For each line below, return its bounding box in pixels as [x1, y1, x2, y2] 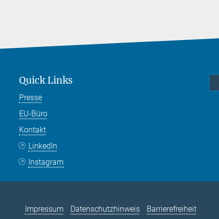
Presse [19, 93, 42, 103]
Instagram [28, 157, 64, 167]
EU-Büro [19, 109, 47, 119]
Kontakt [19, 125, 46, 135]
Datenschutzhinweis [70, 204, 140, 214]
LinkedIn [28, 141, 58, 151]
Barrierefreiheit [147, 204, 197, 214]
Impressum [25, 204, 64, 214]
